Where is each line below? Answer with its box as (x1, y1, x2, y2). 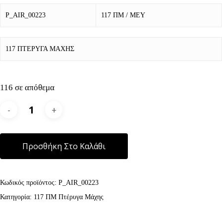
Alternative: (128, 119, 172, 130)
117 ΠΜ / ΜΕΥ (101, 11, 145, 19)
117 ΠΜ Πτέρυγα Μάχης (34, 193, 104, 201)
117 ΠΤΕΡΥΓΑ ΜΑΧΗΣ (5, 45, 74, 53)
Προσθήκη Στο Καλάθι (22, 141, 106, 152)
